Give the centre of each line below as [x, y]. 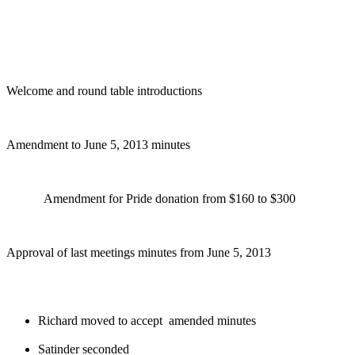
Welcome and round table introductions [104, 90]
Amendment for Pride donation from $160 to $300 [151, 198]
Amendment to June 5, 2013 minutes [98, 144]
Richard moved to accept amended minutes [147, 320]
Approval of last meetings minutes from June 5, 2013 [139, 252]
